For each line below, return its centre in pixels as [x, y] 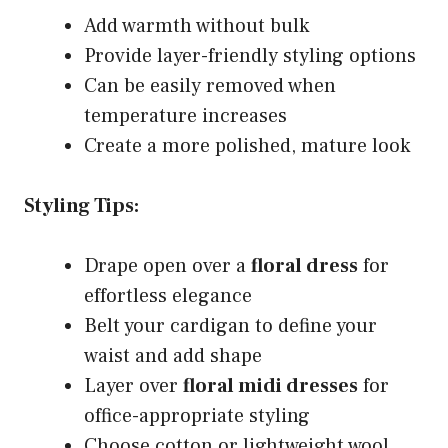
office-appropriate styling [197, 416]
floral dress [304, 266]
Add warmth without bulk [196, 26]
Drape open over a [167, 266]
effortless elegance [168, 296]
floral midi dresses [270, 386]
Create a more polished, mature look [247, 146]
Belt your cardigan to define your [230, 326]
